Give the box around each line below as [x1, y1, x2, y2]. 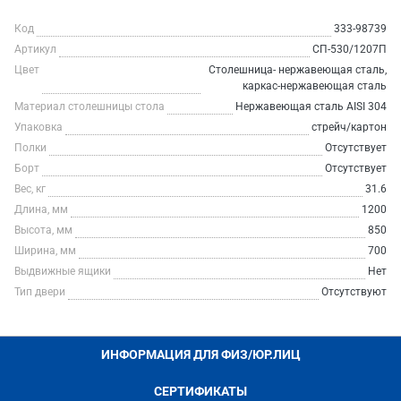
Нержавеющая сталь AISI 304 [235, 100, 387, 113]
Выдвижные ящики [14, 265, 111, 277]
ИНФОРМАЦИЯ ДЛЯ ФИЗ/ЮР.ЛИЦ [100, 347, 301, 362]
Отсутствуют [321, 286, 387, 298]
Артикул [14, 43, 56, 55]
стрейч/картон [311, 121, 387, 133]
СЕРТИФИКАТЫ [154, 384, 247, 398]
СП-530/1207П [312, 43, 387, 55]
